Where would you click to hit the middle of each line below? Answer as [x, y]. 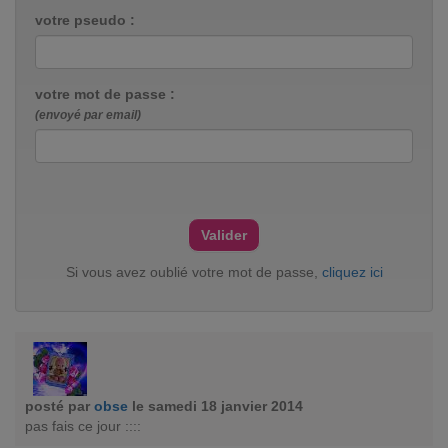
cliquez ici [352, 272]
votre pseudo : [85, 20]
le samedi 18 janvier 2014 [217, 406]
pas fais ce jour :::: [83, 426]
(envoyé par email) [88, 115]
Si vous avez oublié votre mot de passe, [193, 272]
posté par [59, 406]
